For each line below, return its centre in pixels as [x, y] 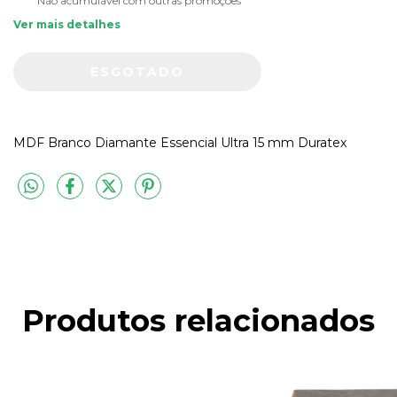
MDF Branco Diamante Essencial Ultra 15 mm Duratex [180, 143]
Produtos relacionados [198, 320]
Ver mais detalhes [67, 25]
